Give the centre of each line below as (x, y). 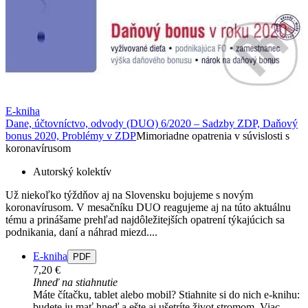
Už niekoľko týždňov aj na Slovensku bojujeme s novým (129, 195)
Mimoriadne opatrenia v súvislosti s (213, 135)
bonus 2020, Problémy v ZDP (71, 135)
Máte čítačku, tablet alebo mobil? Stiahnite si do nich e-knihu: (166, 294)
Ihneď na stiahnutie (75, 282)
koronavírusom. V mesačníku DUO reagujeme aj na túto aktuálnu (148, 207)
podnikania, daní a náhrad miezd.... (81, 232)
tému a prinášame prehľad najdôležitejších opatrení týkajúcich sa (145, 219)
